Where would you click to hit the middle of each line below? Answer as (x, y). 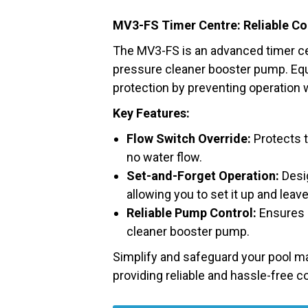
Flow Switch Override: (189, 139)
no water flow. (164, 157)
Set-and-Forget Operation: (203, 176)
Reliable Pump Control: (191, 213)
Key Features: (151, 113)
